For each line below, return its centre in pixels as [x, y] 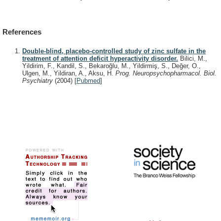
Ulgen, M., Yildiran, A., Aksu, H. [69, 73]
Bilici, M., [193, 58]
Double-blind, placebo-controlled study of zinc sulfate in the [114, 51]
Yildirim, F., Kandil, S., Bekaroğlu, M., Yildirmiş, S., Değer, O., [111, 66]
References [22, 32]
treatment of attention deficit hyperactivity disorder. [100, 58]
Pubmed [88, 80]
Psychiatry [38, 80]
